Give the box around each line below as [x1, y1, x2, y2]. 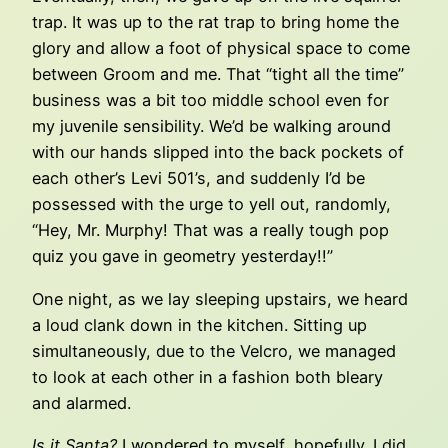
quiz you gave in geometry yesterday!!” [32, 246, 333, 267]
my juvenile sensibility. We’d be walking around [32, 116, 391, 137]
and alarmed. [32, 392, 131, 413]
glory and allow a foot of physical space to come [32, 38, 410, 59]
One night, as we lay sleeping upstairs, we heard [32, 288, 408, 309]
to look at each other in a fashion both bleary [32, 366, 383, 387]
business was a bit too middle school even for [32, 90, 389, 111]
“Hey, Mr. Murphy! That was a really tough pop [32, 220, 389, 241]
